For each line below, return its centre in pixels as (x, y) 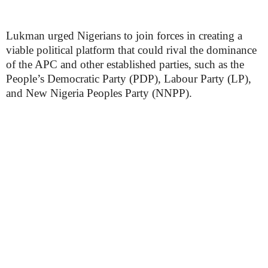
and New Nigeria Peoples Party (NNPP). (99, 93)
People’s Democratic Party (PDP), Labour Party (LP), (129, 79)
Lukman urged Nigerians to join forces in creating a (124, 36)
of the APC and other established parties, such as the (125, 64)
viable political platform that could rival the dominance (131, 50)
